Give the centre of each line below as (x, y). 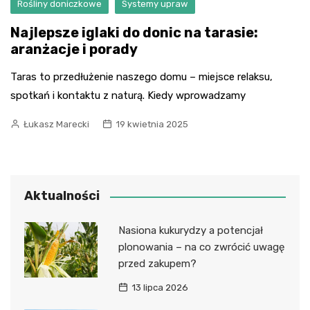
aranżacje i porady (74, 49)
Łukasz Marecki (56, 125)
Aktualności (62, 196)
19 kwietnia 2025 (152, 125)
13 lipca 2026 (159, 288)
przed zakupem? (157, 264)
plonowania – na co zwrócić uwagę (201, 247)
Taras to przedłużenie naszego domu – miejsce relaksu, (142, 77)
